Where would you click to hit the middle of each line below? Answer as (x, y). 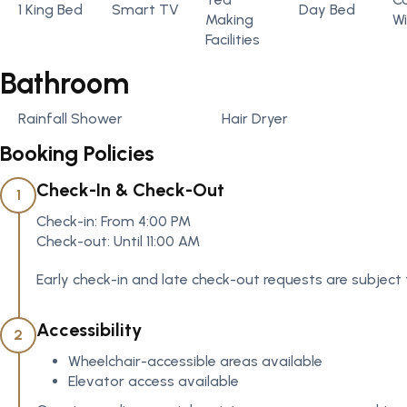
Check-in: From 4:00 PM (114, 221)
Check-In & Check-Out (130, 190)
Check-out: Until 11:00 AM (118, 241)
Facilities (233, 40)
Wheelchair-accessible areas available (195, 361)
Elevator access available (154, 381)
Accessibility (89, 330)
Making (229, 20)
